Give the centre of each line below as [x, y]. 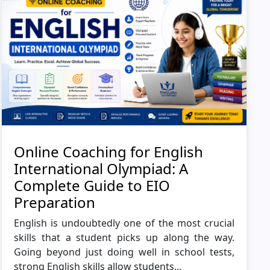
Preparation [55, 202]
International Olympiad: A [101, 169]
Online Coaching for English [109, 152]
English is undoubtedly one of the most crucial [124, 223]
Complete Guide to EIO [92, 186]
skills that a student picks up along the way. [124, 238]
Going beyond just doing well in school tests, [124, 252]
